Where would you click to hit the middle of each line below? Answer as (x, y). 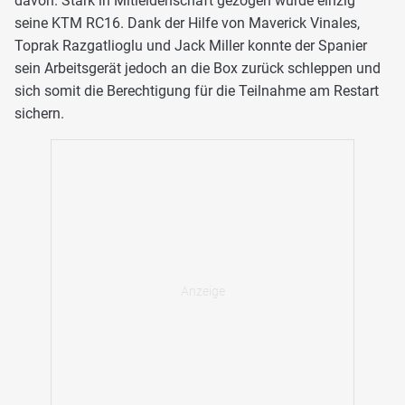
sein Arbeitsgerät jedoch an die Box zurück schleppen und (198, 69)
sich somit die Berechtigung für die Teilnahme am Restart (197, 91)
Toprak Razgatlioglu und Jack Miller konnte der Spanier (191, 46)
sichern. (39, 114)
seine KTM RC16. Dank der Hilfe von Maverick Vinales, (187, 24)
